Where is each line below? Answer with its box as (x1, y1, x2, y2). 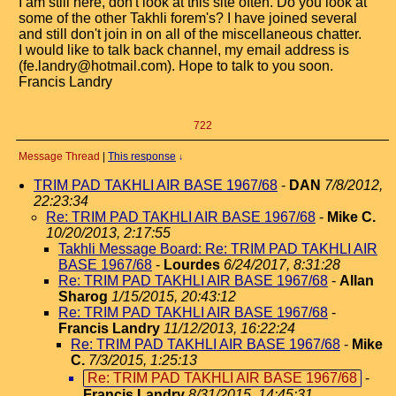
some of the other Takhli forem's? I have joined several (19, 11, 357, 26)
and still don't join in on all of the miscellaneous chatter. (19, 27, 362, 42)
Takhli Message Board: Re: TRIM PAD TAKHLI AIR (58, 241, 377, 256)
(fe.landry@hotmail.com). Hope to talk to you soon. (19, 58, 333, 73)
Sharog (58, 289, 108, 304)
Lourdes (164, 257, 220, 272)
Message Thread (19, 150, 100, 163)
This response (108, 150, 176, 163)
